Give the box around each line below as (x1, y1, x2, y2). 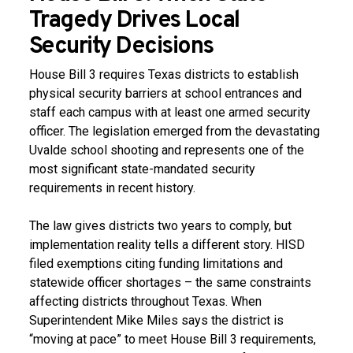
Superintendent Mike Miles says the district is (28, 313, 284, 328)
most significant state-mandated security (28, 162, 255, 176)
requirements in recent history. (28, 180, 195, 195)
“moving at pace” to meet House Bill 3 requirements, (28, 332, 316, 347)
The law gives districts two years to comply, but (28, 218, 292, 233)
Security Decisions (28, 32, 214, 61)
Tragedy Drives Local (28, 6, 240, 35)
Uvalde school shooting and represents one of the (28, 143, 304, 158)
